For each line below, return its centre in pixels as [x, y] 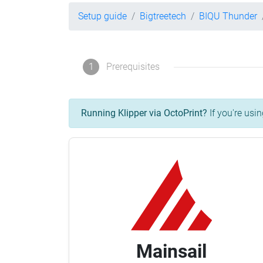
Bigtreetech [163, 16]
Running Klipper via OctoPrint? [144, 113]
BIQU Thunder [228, 16]
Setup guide [102, 16]
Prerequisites [133, 67]
